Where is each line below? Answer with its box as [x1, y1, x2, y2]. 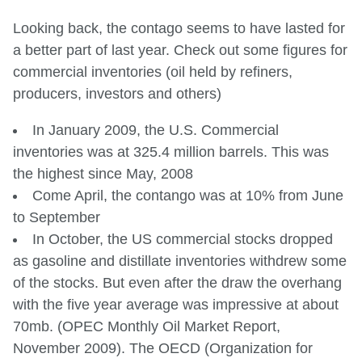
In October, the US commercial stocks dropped [32, 230, 333, 247]
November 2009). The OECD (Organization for [13, 339, 313, 356]
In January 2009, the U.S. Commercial [32, 121, 279, 138]
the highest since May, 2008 [13, 165, 193, 182]
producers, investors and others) [13, 85, 221, 102]
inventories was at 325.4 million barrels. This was [13, 143, 329, 160]
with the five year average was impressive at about [13, 296, 339, 313]
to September [13, 208, 100, 225]
